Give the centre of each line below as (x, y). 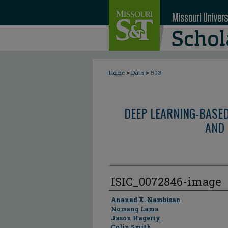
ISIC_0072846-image (166, 181)
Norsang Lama (135, 209)
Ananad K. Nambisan (146, 199)
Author (122, 199)
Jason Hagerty (136, 218)
